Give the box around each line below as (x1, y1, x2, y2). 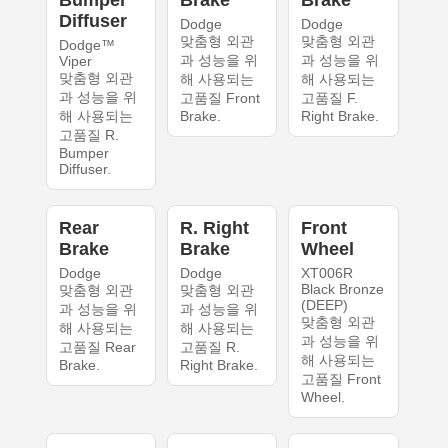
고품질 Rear (58, 339, 136, 356)
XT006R (301, 265, 354, 282)
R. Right (179, 218, 249, 239)
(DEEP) (301, 297, 349, 314)
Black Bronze (301, 281, 385, 298)
